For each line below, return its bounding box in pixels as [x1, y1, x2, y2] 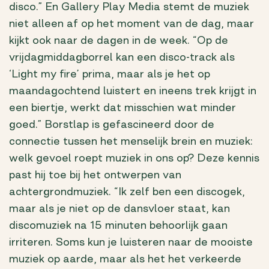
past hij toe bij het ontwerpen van [9, 169, 181, 181]
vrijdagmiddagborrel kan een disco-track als [9, 52, 235, 63]
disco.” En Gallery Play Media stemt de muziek [9, 1, 249, 13]
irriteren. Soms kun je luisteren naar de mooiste [9, 237, 253, 248]
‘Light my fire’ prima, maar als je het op [9, 68, 210, 80]
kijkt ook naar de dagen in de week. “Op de [9, 35, 228, 46]
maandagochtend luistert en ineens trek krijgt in [9, 85, 256, 97]
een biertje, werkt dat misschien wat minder [9, 102, 236, 113]
